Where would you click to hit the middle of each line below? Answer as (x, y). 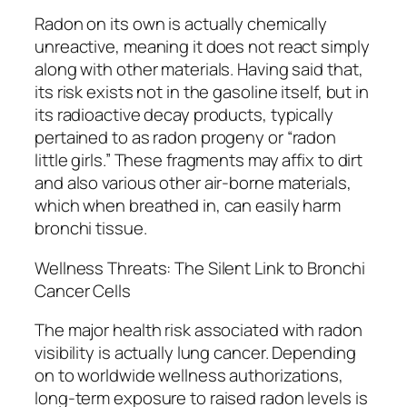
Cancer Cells (83, 290)
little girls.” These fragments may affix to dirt (199, 160)
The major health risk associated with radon (199, 330)
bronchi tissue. (91, 228)
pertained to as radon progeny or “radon (186, 138)
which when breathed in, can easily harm (188, 206)
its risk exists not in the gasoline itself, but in (202, 92)
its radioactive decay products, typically (184, 115)
